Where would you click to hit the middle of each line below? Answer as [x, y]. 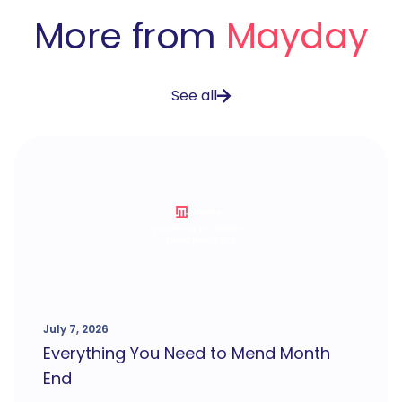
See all [194, 96]
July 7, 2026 [76, 329]
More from [130, 36]
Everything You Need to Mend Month [187, 353]
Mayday [297, 36]
